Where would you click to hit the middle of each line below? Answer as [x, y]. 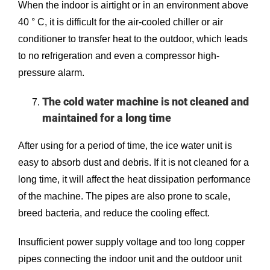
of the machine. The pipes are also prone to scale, [124, 196]
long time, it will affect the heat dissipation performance [134, 180]
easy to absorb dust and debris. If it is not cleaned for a [133, 163]
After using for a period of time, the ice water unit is [125, 146]
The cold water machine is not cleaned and [146, 101]
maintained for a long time [107, 118]
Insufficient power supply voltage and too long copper [131, 242]
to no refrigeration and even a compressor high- [119, 55]
